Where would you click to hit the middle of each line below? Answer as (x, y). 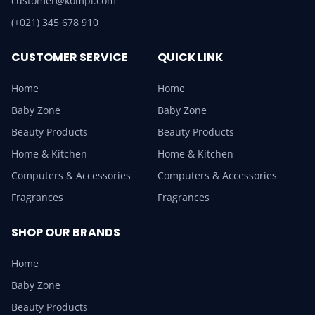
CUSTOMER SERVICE (70, 57)
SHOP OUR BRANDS (66, 232)
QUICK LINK (190, 57)
